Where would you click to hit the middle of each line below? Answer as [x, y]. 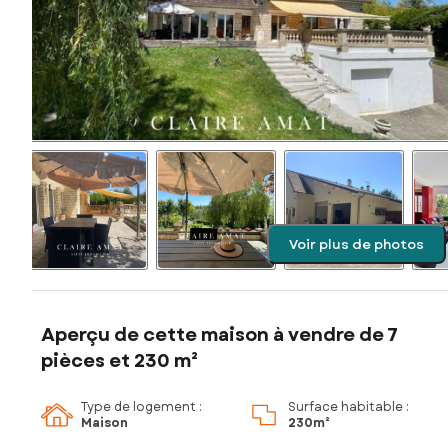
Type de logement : [141, 407]
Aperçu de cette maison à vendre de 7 [219, 335]
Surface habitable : [348, 407]
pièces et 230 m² [119, 361]
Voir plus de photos [356, 244]
